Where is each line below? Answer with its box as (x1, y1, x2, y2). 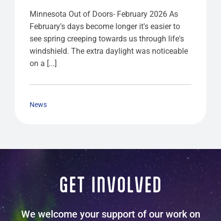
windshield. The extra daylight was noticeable (29, 46, 188, 56)
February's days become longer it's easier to (29, 22, 180, 32)
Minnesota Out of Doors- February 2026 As (29, 9, 178, 19)
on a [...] (29, 59, 57, 69)
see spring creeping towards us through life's (29, 34, 184, 44)
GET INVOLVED (59, 173, 162, 197)
